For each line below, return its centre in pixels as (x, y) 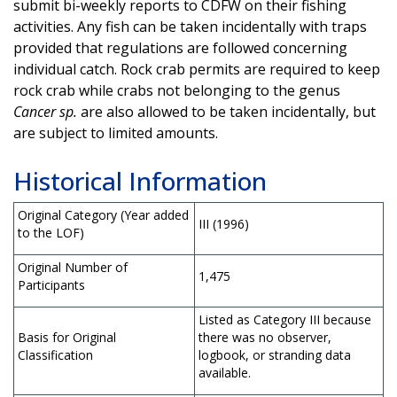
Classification (55, 354)
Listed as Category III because (285, 319)
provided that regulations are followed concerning (180, 47)
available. (225, 372)
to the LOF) (51, 232)
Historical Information (140, 180)
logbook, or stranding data (275, 354)
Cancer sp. (47, 111)
